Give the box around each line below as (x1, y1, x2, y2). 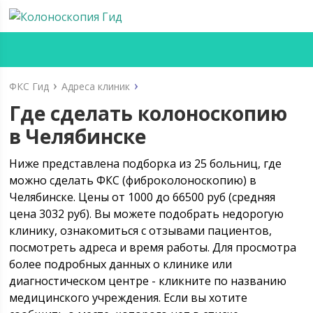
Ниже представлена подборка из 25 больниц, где (9, 156, 282, 171)
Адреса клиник (61, 80, 131, 93)
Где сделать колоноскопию (9, 100, 288, 126)
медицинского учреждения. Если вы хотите (9, 290, 248, 305)
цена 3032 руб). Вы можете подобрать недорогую (9, 206, 284, 221)
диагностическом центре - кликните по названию (9, 273, 287, 289)
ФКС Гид (9, 80, 50, 93)
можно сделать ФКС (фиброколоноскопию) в (9, 173, 257, 188)
